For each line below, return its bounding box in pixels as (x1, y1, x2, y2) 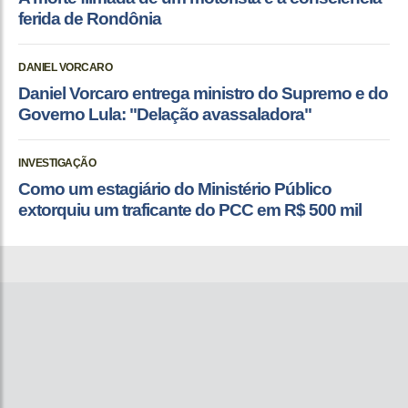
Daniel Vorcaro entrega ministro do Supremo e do (18, 83, 388, 103)
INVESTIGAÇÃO (18, 156, 96, 169)
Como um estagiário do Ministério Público (18, 178, 331, 199)
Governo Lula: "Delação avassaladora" (18, 104, 311, 124)
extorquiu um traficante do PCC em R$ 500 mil (18, 199, 362, 219)
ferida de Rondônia (18, 8, 161, 28)
